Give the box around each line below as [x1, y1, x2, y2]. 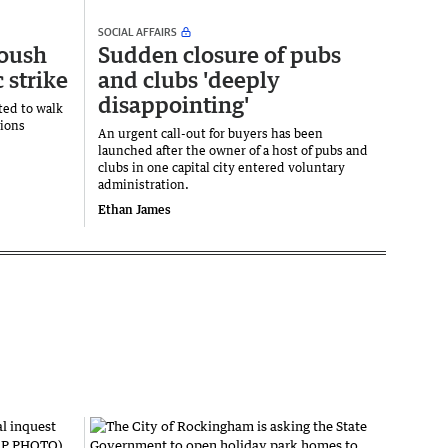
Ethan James [98, 202, 171, 218]
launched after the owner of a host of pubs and [98, 143, 368, 159]
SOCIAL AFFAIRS [98, 25, 177, 39]
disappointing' [98, 91, 249, 119]
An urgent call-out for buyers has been [98, 126, 323, 142]
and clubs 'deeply [98, 66, 280, 94]
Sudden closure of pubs [98, 41, 341, 69]
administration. [98, 177, 189, 193]
